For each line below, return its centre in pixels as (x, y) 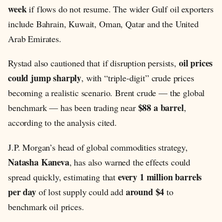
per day (22, 192)
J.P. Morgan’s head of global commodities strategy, (98, 147)
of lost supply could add (81, 192)
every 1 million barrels (160, 177)
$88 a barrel (161, 108)
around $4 (145, 192)
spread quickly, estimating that (63, 177)
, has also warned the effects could (130, 162)
